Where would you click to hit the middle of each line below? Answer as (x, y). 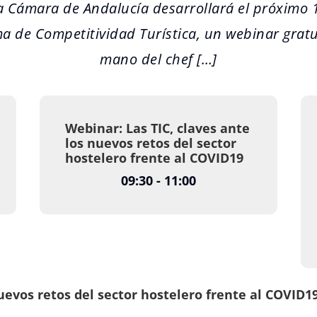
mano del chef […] (158, 59)
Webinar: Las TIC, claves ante (157, 128)
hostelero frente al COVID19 (154, 158)
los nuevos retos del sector (150, 143)
